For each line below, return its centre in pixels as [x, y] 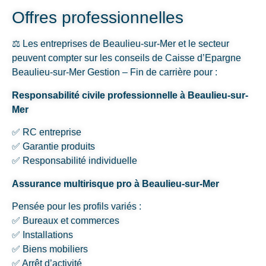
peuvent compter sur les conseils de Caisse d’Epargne [126, 58]
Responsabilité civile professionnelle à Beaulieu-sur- [130, 95]
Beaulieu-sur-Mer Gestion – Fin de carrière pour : [115, 72]
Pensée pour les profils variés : [77, 207]
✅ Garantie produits [53, 147]
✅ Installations [42, 235]
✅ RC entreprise [47, 132]
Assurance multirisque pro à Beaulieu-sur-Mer [115, 183]
